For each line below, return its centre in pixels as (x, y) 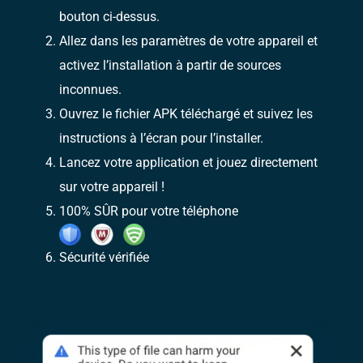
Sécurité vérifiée (105, 257)
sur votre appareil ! (112, 187)
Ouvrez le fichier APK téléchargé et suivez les (186, 114)
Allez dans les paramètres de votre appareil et (189, 41)
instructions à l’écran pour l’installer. (162, 139)
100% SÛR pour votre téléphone (149, 211)
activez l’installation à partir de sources (171, 66)
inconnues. (91, 90)
